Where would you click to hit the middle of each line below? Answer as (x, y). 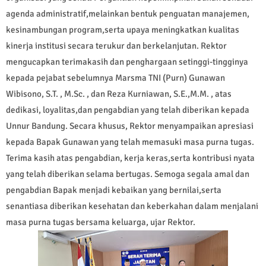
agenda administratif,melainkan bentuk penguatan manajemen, (128, 14)
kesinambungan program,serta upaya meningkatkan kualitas (123, 30)
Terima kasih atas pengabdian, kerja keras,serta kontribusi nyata (130, 158)
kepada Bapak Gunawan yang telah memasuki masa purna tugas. (130, 142)
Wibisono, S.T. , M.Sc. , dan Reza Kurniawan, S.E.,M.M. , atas (119, 94)
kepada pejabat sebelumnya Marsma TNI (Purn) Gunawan (115, 78)
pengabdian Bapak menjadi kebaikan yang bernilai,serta (114, 190)
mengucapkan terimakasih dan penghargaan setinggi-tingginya (127, 62)
